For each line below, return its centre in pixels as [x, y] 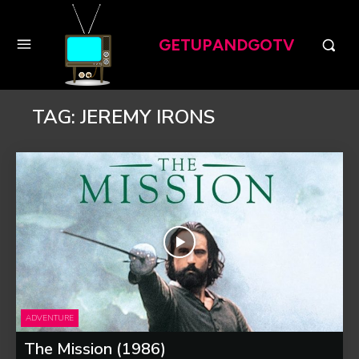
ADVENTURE [50, 319]
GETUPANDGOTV [226, 44]
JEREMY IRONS [147, 117]
